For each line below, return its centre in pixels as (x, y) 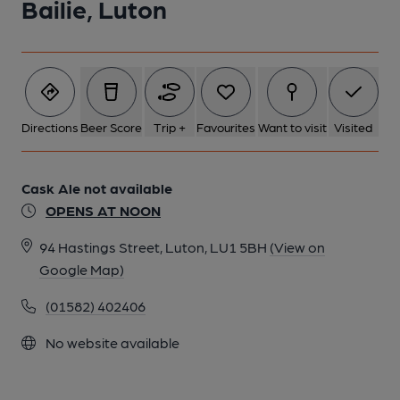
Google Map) (82, 269)
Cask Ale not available (97, 188)
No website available (111, 342)
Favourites (226, 127)
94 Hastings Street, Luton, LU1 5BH (153, 247)
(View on (297, 247)
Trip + (169, 127)
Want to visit (292, 127)
